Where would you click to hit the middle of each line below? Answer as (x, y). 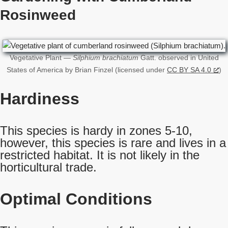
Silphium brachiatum (105, 58)
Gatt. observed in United (178, 58)
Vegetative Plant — (41, 58)
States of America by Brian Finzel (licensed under (87, 70)
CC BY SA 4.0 (189, 70)
